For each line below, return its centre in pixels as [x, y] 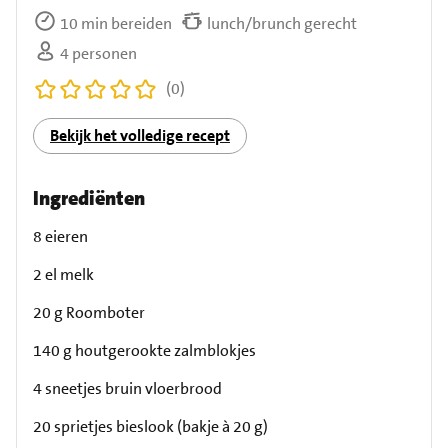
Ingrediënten [89, 197]
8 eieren [60, 236]
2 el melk [63, 274]
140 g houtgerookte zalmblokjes [144, 350]
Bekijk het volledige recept [140, 136]
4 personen [97, 53]
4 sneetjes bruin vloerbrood [127, 388]
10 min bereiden [114, 23]
